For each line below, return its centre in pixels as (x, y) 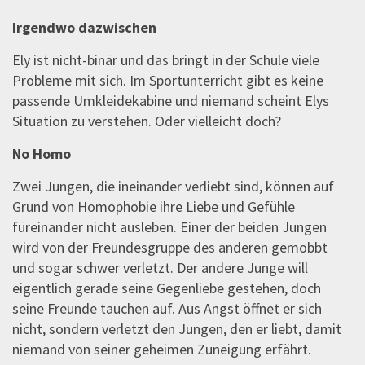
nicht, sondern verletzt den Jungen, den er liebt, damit (177, 329)
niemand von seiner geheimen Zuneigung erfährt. (162, 350)
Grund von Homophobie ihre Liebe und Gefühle (154, 207)
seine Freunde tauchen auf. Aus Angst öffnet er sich (167, 309)
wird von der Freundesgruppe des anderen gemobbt (170, 248)
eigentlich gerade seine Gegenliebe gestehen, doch (167, 288)
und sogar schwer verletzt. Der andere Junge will (160, 268)
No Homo (42, 154)
